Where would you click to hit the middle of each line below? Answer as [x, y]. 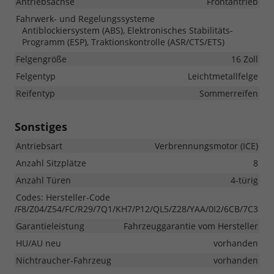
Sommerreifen [229, 93]
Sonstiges [41, 126]
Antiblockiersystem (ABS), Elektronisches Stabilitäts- [128, 30]
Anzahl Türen [43, 180]
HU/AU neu [39, 243]
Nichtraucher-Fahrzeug [64, 260]
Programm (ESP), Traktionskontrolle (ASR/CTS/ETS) [123, 42]
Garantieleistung [50, 226]
